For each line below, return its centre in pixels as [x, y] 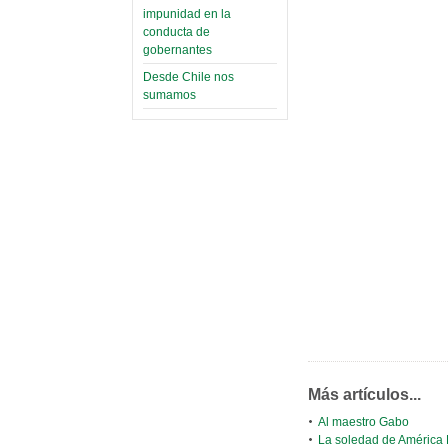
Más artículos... [364, 395]
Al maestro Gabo [363, 422]
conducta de [176, 32]
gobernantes [177, 50]
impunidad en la [187, 14]
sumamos [169, 95]
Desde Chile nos [188, 77]
